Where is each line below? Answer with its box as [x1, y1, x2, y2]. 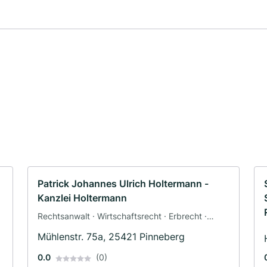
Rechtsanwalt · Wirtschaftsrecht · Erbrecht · [38, 211, 207, 222]
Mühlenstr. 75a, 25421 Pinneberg [38, 231, 185, 243]
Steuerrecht [38, 223, 83, 234]
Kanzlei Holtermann [38, 192, 127, 204]
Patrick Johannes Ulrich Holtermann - [38, 178, 209, 190]
